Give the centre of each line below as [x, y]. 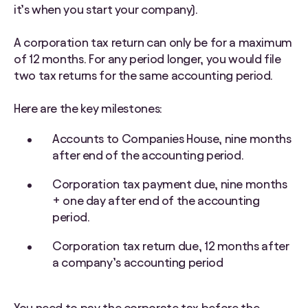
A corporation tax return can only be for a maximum [153, 43]
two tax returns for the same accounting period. [144, 76]
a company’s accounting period [138, 263]
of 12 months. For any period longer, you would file [147, 59]
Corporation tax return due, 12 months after [171, 246]
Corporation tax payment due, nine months [170, 184]
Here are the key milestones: [88, 109]
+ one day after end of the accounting [156, 201]
